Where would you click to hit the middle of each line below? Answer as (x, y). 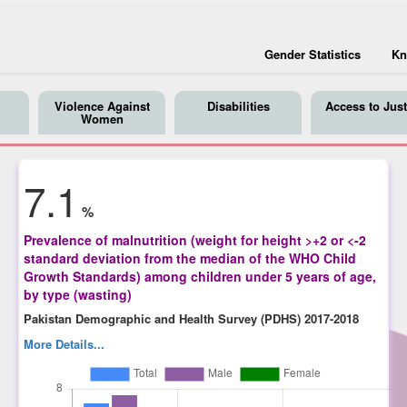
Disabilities (238, 106)
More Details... (65, 343)
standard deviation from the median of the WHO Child (190, 258)
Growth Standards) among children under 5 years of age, (200, 276)
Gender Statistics (313, 54)
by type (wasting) (78, 294)
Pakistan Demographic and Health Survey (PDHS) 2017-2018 (192, 318)
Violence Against (102, 106)
